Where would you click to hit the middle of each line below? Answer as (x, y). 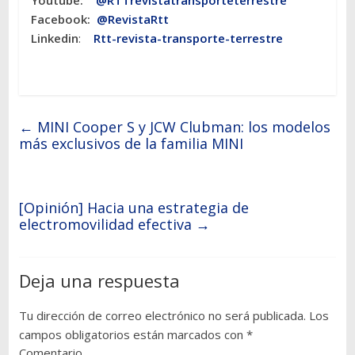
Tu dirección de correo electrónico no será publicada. (162, 316)
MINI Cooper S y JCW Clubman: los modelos (181, 127)
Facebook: (63, 19)
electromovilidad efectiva (107, 225)
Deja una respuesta (99, 281)
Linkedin (54, 38)
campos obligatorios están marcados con (132, 335)
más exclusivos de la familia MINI (131, 144)
